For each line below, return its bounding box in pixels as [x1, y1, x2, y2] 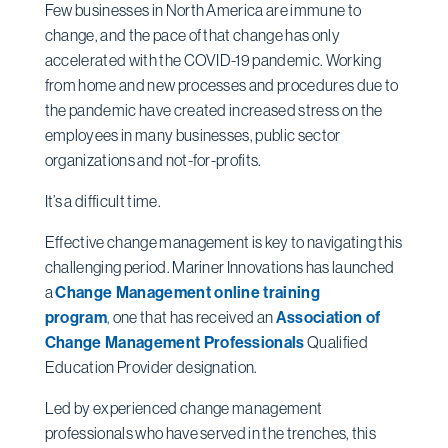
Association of [275, 306, 381, 327]
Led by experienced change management [44, 397, 323, 418]
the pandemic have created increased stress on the [44, 99, 383, 120]
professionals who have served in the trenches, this [44, 422, 377, 443]
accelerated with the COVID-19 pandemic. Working [44, 49, 381, 70]
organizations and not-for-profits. [44, 149, 262, 170]
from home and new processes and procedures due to [44, 74, 399, 95]
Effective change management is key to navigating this [44, 231, 403, 252]
